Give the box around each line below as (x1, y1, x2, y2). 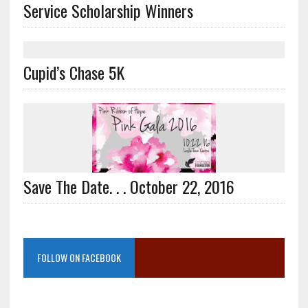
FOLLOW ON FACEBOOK (36, 250, 121, 265)
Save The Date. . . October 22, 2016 (23, 173, 234, 199)
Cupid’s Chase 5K (23, 59, 124, 85)
